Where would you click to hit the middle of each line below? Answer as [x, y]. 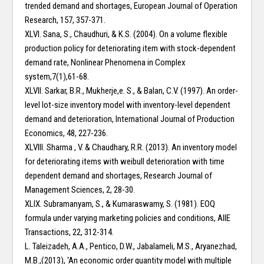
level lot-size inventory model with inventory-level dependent [128, 105]
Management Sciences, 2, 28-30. [80, 190]
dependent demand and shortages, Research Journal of [119, 176]
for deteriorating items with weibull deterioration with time [125, 162]
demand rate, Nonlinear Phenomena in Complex [105, 63]
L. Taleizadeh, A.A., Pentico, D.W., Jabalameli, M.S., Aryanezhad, [131, 247]
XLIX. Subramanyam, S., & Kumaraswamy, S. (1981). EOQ [120, 204]
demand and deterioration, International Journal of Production [130, 119]
